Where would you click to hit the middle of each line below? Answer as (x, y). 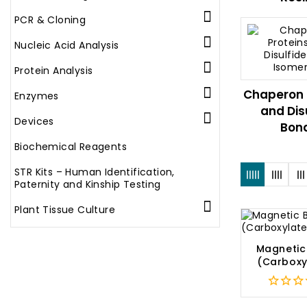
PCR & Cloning (50, 20)
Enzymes (37, 96)
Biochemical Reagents (71, 147)
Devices (34, 121)
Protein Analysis (54, 71)
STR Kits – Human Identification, (95, 172)
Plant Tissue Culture (65, 210)
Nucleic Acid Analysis (67, 45)
